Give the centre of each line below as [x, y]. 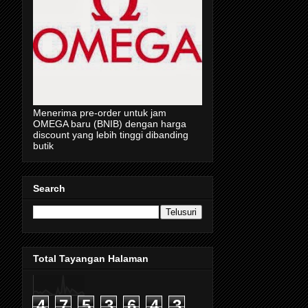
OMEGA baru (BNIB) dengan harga [110, 124]
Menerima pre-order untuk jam [100, 113]
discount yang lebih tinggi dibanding [111, 135]
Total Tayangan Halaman [91, 259]
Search [49, 188]
